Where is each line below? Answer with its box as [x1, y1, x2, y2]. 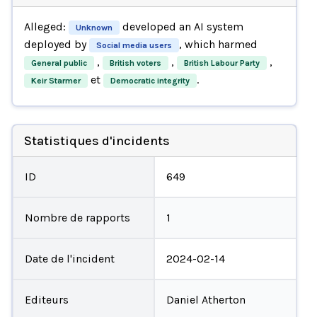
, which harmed [178, 37, 258, 51]
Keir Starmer [30, 75, 81, 86]
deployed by [23, 37, 89, 51]
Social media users [96, 40, 172, 50]
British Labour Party [183, 57, 260, 68]
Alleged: [23, 19, 69, 33]
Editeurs [24, 292, 69, 306]
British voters [109, 57, 161, 68]
